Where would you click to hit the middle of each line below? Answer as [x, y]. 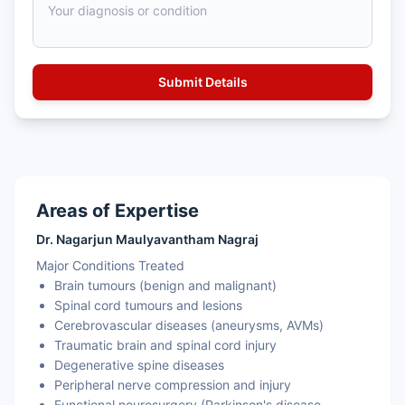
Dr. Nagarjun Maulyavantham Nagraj [147, 239]
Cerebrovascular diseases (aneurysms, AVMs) [189, 325]
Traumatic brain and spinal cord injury [165, 345]
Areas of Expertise [118, 211]
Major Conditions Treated [110, 265]
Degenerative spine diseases [139, 365]
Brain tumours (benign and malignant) [165, 285]
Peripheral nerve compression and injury [173, 385]
